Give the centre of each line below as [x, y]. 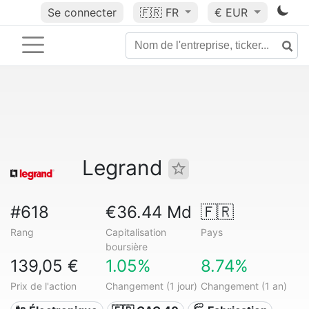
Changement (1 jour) [151, 286]
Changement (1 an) [243, 286]
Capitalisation [136, 232]
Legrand [125, 168]
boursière [126, 247]
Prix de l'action [43, 286]
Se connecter [82, 12]
